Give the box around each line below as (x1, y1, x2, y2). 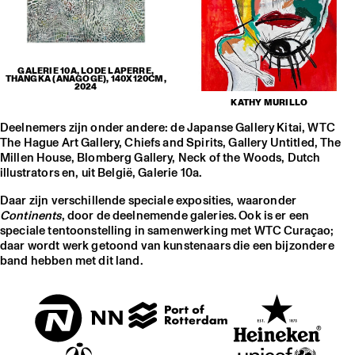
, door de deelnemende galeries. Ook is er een (61, 207, 310, 224)
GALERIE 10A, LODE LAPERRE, (17, 64, 155, 77)
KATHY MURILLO (231, 96, 308, 109)
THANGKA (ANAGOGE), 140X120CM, (5, 72, 166, 85)
